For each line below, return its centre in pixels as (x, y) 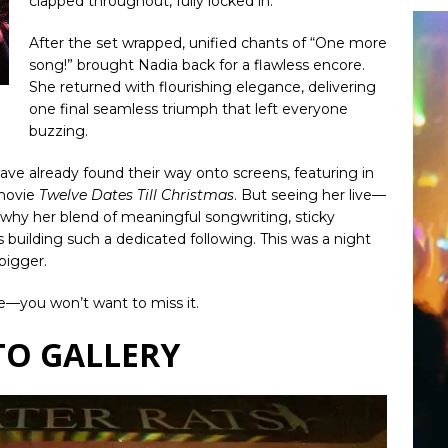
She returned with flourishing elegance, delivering (202, 86)
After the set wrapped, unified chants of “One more (208, 42)
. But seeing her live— (310, 194)
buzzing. (58, 130)
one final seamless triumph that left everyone (188, 108)
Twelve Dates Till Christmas (136, 194)
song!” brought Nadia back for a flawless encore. (197, 64)
